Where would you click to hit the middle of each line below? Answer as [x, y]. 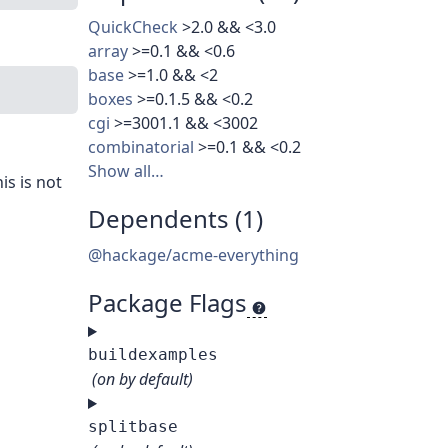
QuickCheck [133, 27]
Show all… [126, 171]
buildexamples [153, 355]
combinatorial [141, 147]
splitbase [133, 427]
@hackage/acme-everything [193, 255]
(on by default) [142, 379]
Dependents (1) [175, 219]
